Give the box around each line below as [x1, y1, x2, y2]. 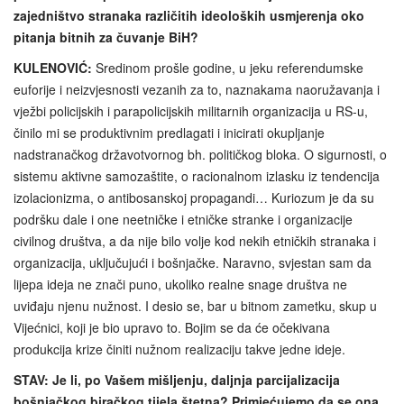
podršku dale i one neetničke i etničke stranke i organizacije [14, 209, 353, 228]
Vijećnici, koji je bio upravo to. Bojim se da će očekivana [14, 317, 330, 336]
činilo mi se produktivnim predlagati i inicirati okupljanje [14, 123, 325, 142]
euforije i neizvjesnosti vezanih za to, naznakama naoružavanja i [14, 79, 380, 98]
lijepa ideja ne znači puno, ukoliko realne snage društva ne [14, 274, 347, 293]
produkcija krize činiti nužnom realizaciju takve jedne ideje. [14, 339, 345, 358]
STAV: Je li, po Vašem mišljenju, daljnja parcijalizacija [14, 370, 340, 389]
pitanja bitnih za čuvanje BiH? [14, 27, 198, 46]
